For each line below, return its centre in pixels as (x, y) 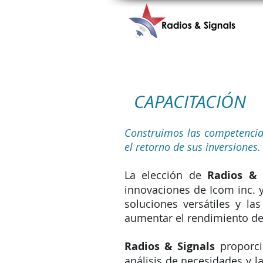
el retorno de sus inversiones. (193, 147)
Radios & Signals (170, 246)
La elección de (166, 175)
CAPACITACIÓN (190, 102)
